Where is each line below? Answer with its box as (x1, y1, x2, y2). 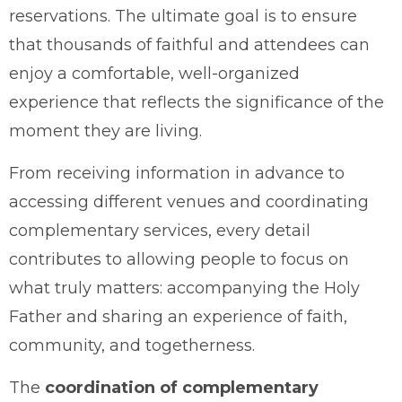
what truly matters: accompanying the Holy (9, 277, 360, 298)
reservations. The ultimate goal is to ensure (9, 5, 357, 26)
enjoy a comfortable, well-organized (9, 63, 300, 83)
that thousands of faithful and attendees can (9, 34, 370, 55)
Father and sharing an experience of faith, (9, 306, 347, 327)
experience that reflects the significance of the (9, 92, 384, 112)
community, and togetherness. (9, 335, 255, 355)
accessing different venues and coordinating (9, 191, 369, 212)
